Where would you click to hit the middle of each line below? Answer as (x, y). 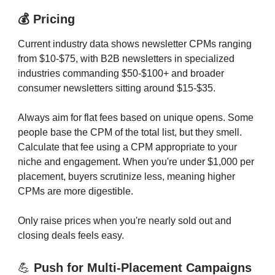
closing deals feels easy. (71, 235)
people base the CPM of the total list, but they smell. (130, 132)
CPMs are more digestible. (76, 191)
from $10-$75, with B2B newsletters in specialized (126, 58)
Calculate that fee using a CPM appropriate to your (127, 147)
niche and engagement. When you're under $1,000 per (136, 161)
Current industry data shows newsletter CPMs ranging (135, 44)
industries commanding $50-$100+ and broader (121, 73)
